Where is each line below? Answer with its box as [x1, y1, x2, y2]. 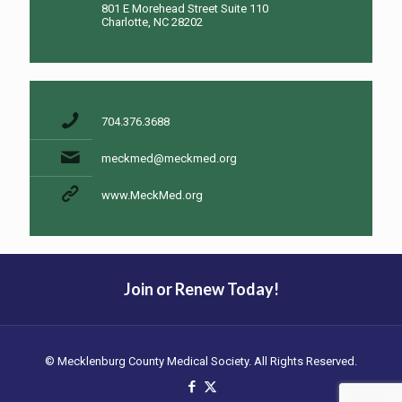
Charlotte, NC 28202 [101, 15, 203, 29]
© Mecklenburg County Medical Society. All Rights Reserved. [45, 354, 357, 368]
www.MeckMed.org [101, 188, 203, 202]
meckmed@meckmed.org [101, 152, 237, 165]
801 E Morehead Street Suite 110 [101, 2, 268, 15]
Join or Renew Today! [123, 279, 279, 299]
